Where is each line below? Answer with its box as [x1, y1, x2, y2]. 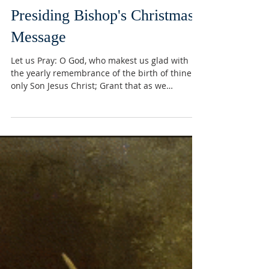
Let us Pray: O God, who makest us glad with [11, 199, 189, 210]
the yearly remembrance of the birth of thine [11, 211, 192, 223]
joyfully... [11, 237, 46, 248]
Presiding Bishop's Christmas [11, 151, 194, 168]
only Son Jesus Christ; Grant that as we [11, 224, 166, 235]
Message [11, 172, 66, 190]
